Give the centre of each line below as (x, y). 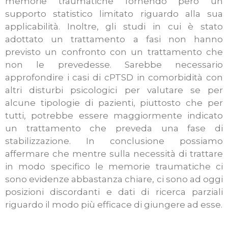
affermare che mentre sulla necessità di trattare (114, 154)
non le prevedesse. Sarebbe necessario (114, 65)
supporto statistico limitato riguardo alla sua (114, 14)
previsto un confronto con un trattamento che (114, 52)
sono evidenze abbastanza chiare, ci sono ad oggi (114, 179)
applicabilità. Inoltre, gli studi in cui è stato (114, 27)
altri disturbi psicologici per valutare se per (114, 90)
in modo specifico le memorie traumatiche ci (114, 167)
